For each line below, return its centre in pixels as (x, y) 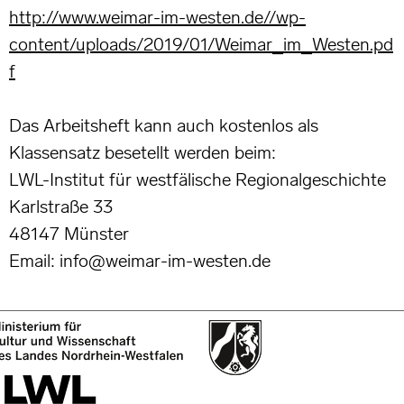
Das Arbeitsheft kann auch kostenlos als (164, 126)
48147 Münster (69, 234)
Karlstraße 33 (61, 207)
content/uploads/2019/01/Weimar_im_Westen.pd (201, 45)
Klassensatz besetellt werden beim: (142, 153)
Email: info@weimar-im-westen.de (140, 261)
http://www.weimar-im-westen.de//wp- (157, 18)
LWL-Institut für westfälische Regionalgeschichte (197, 180)
